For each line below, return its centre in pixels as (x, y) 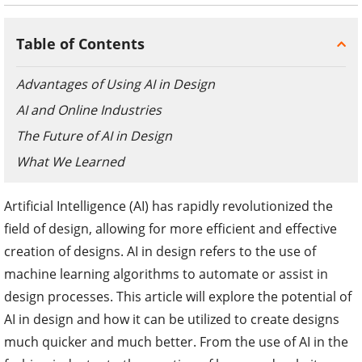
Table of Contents (80, 43)
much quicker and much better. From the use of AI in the (176, 341)
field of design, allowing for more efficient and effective (170, 228)
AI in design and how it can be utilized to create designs (172, 319)
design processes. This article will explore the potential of (178, 296)
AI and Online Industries (89, 109)
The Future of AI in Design (94, 135)
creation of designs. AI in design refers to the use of (160, 251)
